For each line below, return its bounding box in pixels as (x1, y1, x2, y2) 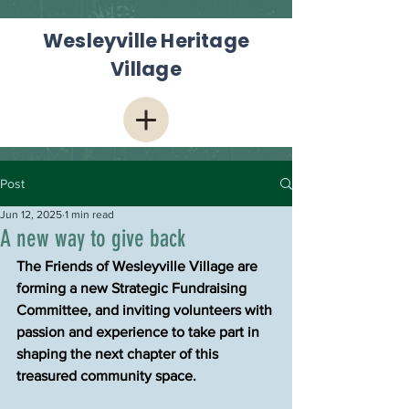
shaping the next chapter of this (16, 346, 222, 362)
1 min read (65, 208, 114, 221)
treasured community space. (16, 368, 196, 383)
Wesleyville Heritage (42, 27, 250, 54)
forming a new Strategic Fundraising (16, 280, 250, 296)
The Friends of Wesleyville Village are (16, 258, 261, 274)
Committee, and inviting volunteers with (16, 302, 276, 318)
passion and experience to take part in (16, 324, 263, 340)
